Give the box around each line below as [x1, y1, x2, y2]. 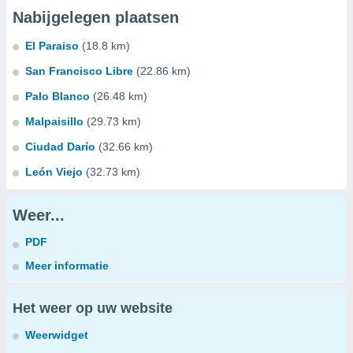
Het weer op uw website [13, 300, 173, 316]
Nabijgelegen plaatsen [13, 9, 179, 26]
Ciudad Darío [25, 140, 95, 153]
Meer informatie [25, 259, 109, 272]
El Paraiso [25, 39, 79, 52]
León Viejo [25, 165, 83, 178]
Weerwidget [25, 329, 88, 341]
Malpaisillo [25, 115, 84, 128]
